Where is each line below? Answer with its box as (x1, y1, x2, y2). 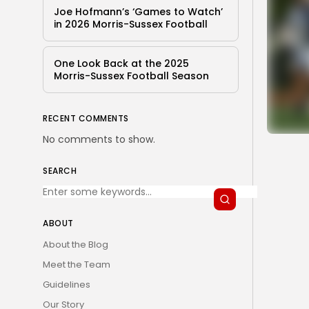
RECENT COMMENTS (43, 112, 129, 124)
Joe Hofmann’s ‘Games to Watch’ (54, 4, 223, 19)
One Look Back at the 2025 (54, 56, 189, 70)
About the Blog (43, 237, 108, 251)
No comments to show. (43, 132, 155, 146)
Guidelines (43, 277, 90, 291)
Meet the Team (43, 257, 110, 271)
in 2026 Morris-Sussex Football (54, 17, 208, 31)
